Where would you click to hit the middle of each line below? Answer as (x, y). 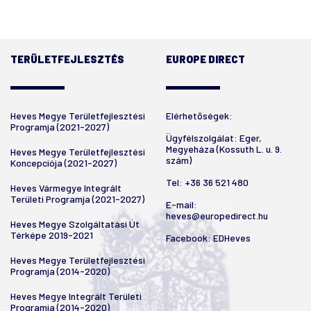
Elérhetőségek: (199, 115)
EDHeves (232, 237)
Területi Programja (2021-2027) (77, 199)
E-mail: (182, 204)
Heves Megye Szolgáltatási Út (75, 224)
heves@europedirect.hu (217, 215)
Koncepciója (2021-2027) (64, 162)
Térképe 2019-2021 (52, 235)
